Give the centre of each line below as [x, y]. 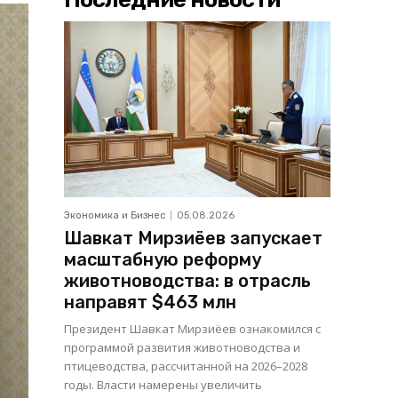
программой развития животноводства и [182, 347]
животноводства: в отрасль [187, 280]
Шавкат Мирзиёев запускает [193, 238]
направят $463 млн [150, 302]
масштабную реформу [163, 259]
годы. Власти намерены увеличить [163, 384]
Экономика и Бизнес [115, 215]
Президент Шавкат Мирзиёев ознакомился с [192, 328]
